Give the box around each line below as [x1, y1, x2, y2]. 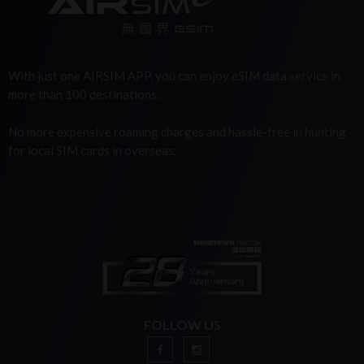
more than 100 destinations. [8, 87, 159, 102]
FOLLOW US [143, 317, 221, 333]
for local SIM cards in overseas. [8, 143, 176, 158]
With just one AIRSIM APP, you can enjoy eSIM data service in [8, 68, 340, 84]
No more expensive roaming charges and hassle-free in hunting [8, 124, 346, 140]
